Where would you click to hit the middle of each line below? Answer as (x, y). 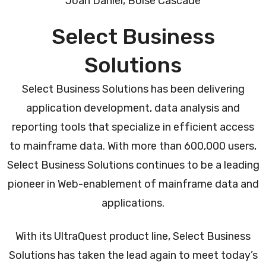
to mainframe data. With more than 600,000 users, (133, 146)
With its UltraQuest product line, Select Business (133, 236)
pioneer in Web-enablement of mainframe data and (133, 184)
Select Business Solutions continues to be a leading (133, 165)
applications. (133, 203)
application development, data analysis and (133, 108)
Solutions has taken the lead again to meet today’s (133, 255)
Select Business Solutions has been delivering (133, 89)
